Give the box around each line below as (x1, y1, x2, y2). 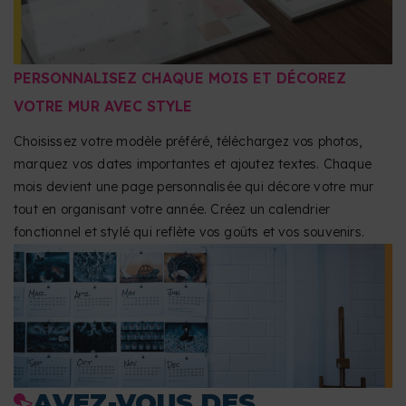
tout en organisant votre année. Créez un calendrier (14, 201, 331, 218)
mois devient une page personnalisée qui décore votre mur (14, 179, 374, 196)
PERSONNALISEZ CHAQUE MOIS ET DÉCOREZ (14, 69, 346, 88)
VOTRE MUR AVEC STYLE (14, 97, 192, 116)
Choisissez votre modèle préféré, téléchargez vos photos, (14, 133, 362, 150)
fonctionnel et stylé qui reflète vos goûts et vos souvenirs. (14, 224, 365, 241)
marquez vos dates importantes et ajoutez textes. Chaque (14, 156, 372, 173)
